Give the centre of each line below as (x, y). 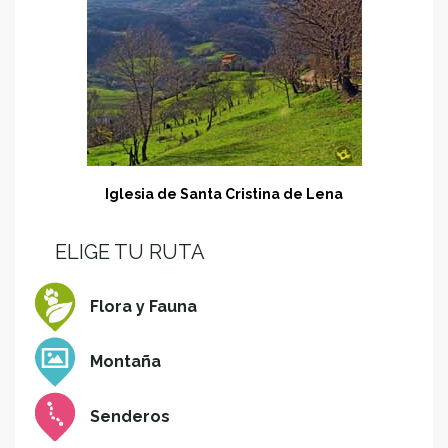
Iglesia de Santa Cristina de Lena (224, 194)
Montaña (125, 362)
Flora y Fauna (143, 307)
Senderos (130, 417)
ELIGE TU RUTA (130, 252)
